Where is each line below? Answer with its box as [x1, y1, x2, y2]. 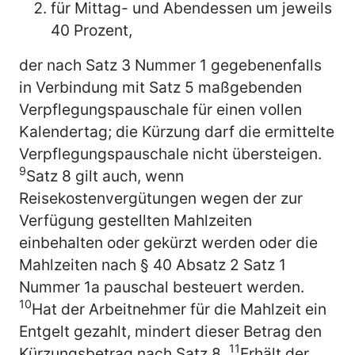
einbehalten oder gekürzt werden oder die [19, 232, 318, 252]
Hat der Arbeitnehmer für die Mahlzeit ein [32, 299, 326, 319]
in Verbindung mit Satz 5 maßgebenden [19, 77, 302, 97]
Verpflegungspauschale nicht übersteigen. [19, 143, 322, 163]
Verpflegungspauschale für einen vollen [19, 99, 302, 119]
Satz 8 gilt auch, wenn [26, 166, 184, 185]
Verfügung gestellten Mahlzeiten [19, 210, 252, 230]
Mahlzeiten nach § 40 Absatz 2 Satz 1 [19, 254, 286, 274]
